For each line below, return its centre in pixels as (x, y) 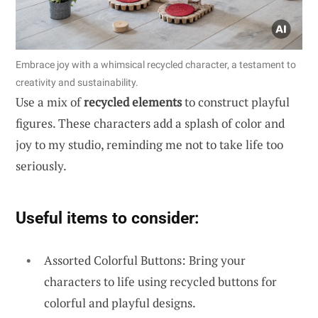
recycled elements (133, 102)
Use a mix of (50, 102)
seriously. (41, 165)
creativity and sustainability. (77, 82)
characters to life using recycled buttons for (160, 281)
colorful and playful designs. (120, 302)
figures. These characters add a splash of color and (150, 123)
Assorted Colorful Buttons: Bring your (145, 260)
